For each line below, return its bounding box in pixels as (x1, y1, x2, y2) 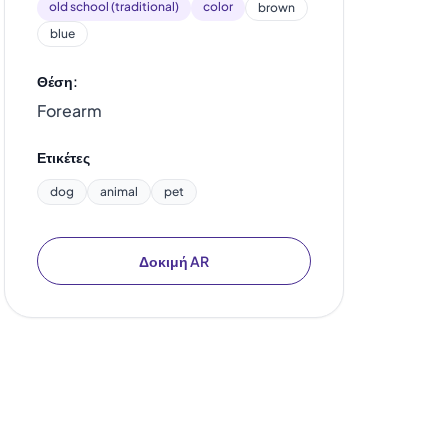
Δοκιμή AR (139, 252, 209, 270)
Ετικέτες (37, 148, 90, 166)
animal (100, 184, 138, 199)
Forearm (37, 100, 102, 121)
